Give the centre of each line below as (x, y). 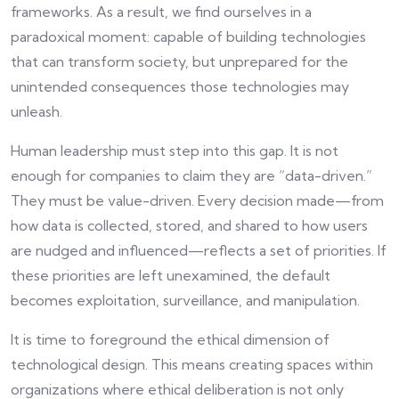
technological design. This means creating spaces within (192, 365)
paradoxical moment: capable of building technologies (188, 37)
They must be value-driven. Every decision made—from (197, 201)
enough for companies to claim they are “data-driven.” (191, 176)
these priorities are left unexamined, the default (171, 276)
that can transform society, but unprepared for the (179, 62)
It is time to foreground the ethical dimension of (170, 340)
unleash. (37, 112)
